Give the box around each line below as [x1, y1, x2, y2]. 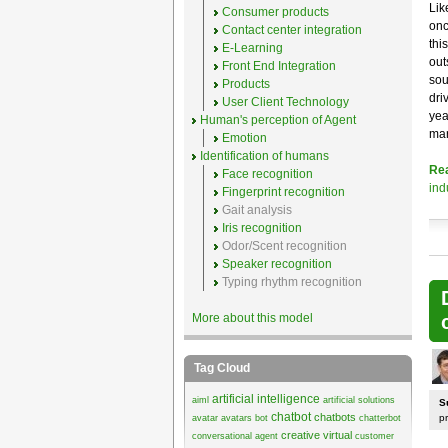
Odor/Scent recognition [221, 239, 347, 253]
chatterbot [358, 413, 401, 423]
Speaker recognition [221, 257, 332, 271]
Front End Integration [221, 59, 336, 73]
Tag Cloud [193, 361, 250, 375]
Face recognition [221, 167, 313, 181]
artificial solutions [322, 395, 395, 405]
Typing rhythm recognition [221, 275, 362, 289]
